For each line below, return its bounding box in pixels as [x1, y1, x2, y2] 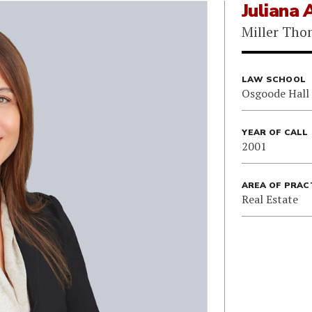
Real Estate [241, 192, 298, 207]
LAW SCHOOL [241, 74, 306, 85]
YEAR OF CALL [241, 127, 309, 138]
